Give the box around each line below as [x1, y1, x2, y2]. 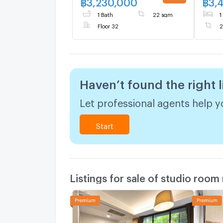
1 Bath [98, 11, 113, 16]
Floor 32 [98, 22, 118, 27]
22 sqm [152, 11, 173, 16]
